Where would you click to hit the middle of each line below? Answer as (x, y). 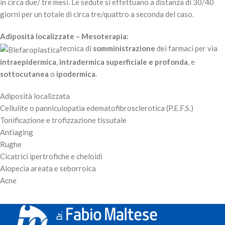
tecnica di (76, 48)
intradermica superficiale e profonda (124, 62)
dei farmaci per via (186, 48)
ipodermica (76, 74)
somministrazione (124, 48)
